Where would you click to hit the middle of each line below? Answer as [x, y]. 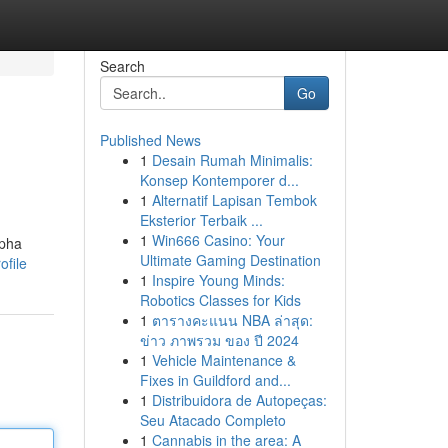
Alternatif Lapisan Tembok [234, 200]
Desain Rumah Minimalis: [232, 160]
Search [122, 66]
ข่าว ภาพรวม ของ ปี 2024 [219, 340]
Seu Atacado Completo [212, 420]
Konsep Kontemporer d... [219, 180]
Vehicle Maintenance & [223, 360]
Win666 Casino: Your [218, 240]
